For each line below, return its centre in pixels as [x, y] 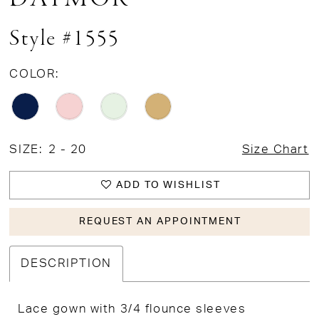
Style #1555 [65, 40]
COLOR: [34, 74]
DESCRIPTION [66, 264]
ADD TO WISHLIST [168, 185]
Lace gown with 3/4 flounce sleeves [132, 309]
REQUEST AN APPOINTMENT [160, 221]
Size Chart [275, 150]
